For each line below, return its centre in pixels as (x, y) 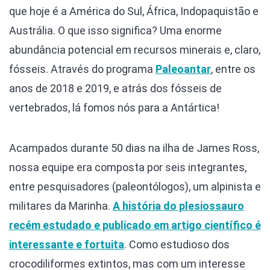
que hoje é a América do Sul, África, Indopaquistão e (134, 11)
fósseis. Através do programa (82, 69)
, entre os (233, 69)
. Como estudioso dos (177, 244)
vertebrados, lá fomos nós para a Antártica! (114, 107)
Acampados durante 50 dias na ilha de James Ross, (134, 148)
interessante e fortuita (67, 244)
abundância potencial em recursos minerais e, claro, (135, 49)
